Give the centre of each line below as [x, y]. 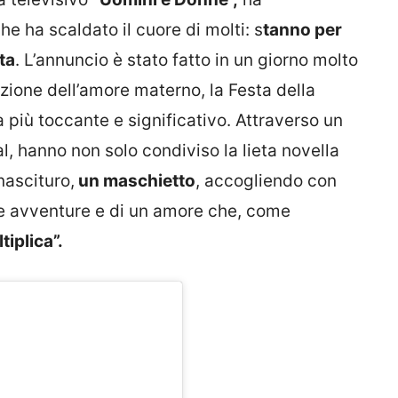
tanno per [302, 29]
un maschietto [135, 180]
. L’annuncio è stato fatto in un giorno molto [187, 60]
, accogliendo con [266, 180]
